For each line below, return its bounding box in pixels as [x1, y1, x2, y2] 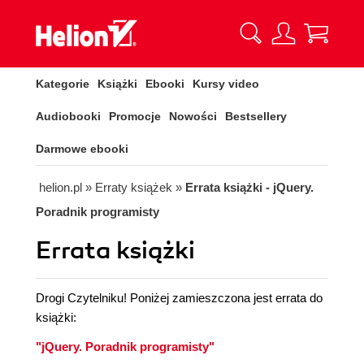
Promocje [109, 110, 161, 123]
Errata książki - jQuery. [185, 180, 314, 194]
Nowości [169, 110, 217, 123]
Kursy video [193, 77, 259, 90]
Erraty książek [95, 180, 172, 194]
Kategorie [36, 77, 89, 90]
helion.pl [39, 180, 82, 194]
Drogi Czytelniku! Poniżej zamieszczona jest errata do [36, 291, 323, 305]
